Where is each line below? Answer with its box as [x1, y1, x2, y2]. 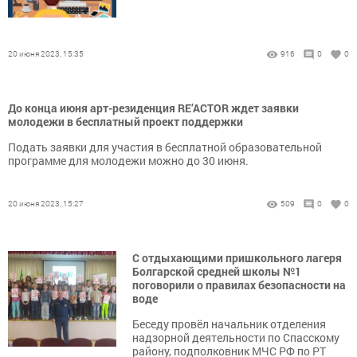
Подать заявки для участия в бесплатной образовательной [8, 139, 322, 155]
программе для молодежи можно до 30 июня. [8, 153, 249, 168]
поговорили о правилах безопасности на [132, 277, 346, 292]
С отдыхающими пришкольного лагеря [132, 250, 342, 265]
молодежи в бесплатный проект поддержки [8, 114, 243, 129]
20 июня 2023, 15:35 [8, 49, 84, 59]
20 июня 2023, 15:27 [8, 198, 84, 209]
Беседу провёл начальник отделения [132, 316, 326, 331]
